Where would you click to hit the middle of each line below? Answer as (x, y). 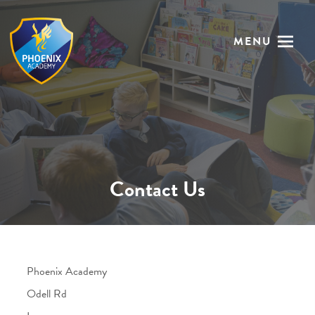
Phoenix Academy (66, 271)
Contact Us (157, 189)
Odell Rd (46, 294)
